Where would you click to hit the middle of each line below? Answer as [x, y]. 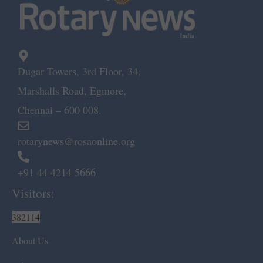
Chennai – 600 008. [60, 109]
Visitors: [33, 193]
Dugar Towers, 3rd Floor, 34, [81, 71]
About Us [30, 240]
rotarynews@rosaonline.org [76, 141]
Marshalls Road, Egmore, [72, 90]
